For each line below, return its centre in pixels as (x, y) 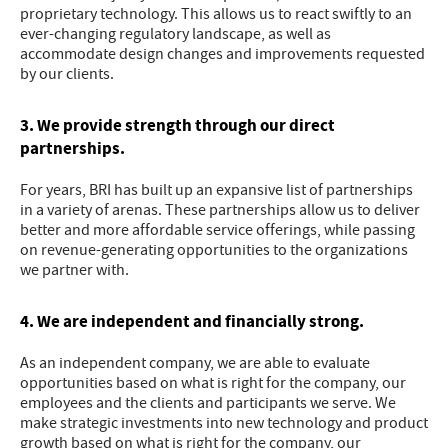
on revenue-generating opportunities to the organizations (214, 250)
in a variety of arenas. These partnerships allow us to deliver (220, 210)
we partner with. (74, 270)
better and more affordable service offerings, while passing (217, 230)
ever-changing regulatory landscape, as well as (175, 34)
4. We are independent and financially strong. (192, 322)
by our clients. (67, 74)
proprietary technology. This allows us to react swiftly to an (216, 14)
